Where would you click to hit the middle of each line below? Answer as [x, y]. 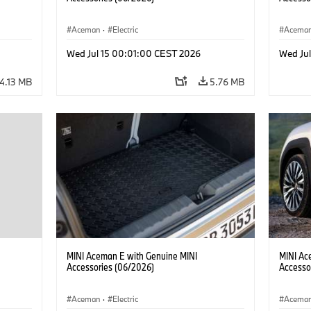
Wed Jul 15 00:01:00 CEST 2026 [133, 53]
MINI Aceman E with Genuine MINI [132, 255]
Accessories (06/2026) [110, 267]
